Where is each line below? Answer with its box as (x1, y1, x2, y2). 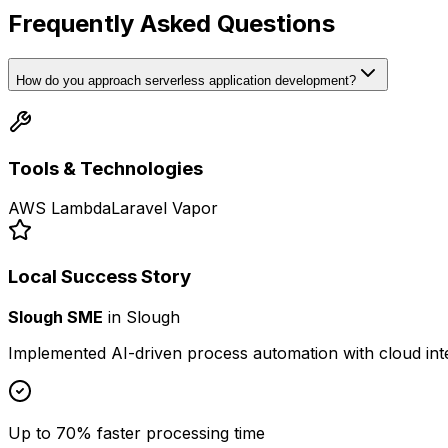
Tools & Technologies (8, 156, 203, 180)
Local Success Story (8, 265, 191, 289)
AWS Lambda (8, 198, 111, 219)
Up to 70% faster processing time (8, 422, 265, 443)
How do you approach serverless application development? (16, 73, 356, 89)
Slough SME (8, 306, 103, 327)
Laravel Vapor (111, 198, 218, 219)
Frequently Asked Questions (8, 9, 335, 39)
